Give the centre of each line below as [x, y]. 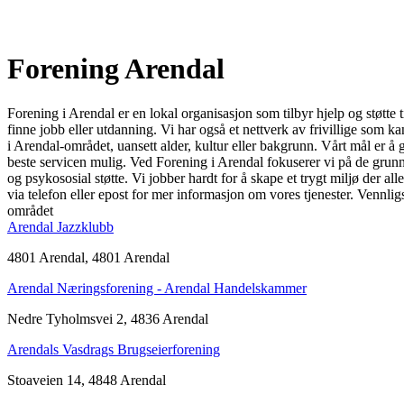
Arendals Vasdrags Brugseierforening [114, 349]
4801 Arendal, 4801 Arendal [88, 257]
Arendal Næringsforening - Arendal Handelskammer [157, 288]
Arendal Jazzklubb [60, 226]
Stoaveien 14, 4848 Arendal [87, 380]
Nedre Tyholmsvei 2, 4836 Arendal [108, 318]
